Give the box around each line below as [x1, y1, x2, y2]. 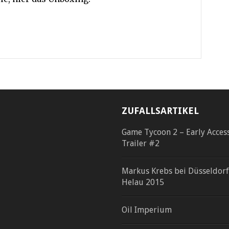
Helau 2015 [122, 177, 164, 187]
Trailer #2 [122, 139, 159, 148]
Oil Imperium [122, 205, 172, 215]
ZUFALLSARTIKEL [122, 105, 199, 116]
